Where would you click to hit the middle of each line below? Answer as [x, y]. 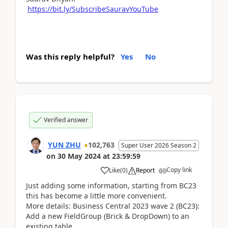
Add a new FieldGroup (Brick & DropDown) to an [108, 216]
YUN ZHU [64, 145]
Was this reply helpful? [70, 56]
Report [145, 170]
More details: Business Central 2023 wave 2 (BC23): [113, 206]
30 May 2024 [79, 156]
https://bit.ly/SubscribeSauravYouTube [93, 9]
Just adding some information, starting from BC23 [111, 185]
